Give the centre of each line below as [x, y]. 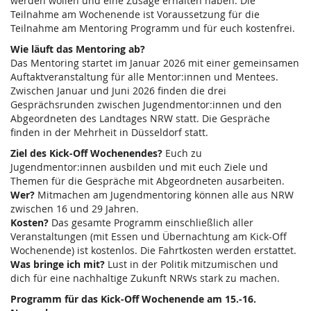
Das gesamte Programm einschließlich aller [151, 222]
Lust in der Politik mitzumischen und [192, 264]
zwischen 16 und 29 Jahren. [75, 208]
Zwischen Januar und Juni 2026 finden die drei [118, 90]
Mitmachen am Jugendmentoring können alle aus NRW [164, 194]
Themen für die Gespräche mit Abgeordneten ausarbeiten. [148, 180]
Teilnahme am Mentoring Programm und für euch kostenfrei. [153, 28]
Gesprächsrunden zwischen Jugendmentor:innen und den [146, 104]
